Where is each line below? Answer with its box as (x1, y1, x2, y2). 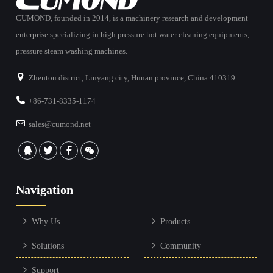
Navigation (16, 183, 74, 197)
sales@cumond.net (29, 119, 91, 129)
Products (160, 217, 191, 227)
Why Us (32, 217, 60, 227)
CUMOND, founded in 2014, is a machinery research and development (16, 13, 249, 23)
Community (160, 241, 202, 251)
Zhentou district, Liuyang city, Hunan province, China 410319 (29, 73, 236, 83)
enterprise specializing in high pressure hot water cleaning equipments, (16, 30, 250, 40)
